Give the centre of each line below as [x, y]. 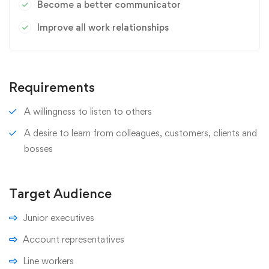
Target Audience [60, 193]
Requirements [52, 87]
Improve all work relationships [103, 27]
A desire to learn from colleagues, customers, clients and [141, 133]
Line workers [48, 261]
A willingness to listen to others [88, 111]
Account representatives [74, 239]
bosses [38, 149]
